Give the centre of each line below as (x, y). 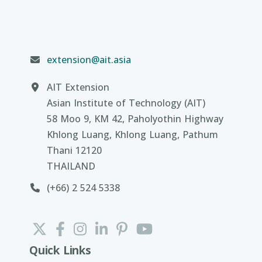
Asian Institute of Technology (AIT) (126, 103)
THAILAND (71, 166)
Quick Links (60, 250)
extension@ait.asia (89, 60)
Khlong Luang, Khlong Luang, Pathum (132, 135)
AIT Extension (78, 87)
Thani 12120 (74, 150)
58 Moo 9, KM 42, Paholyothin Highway (135, 119)
